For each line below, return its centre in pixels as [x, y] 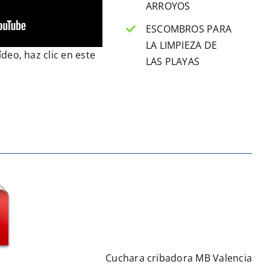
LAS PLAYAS [173, 61]
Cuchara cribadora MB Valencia [179, 258]
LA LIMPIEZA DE [181, 45]
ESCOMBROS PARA [189, 29]
